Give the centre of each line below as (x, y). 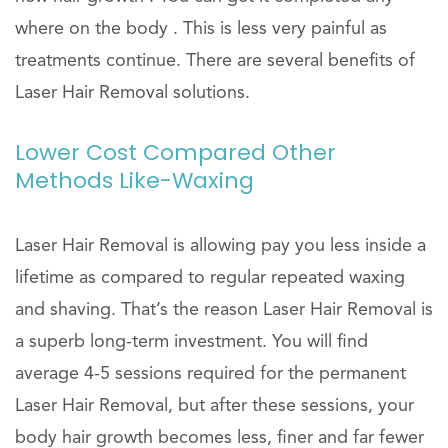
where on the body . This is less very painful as (201, 29)
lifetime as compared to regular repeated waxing (210, 278)
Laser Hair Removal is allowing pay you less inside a (220, 246)
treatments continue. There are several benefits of (215, 61)
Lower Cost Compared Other (175, 152)
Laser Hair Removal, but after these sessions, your (214, 406)
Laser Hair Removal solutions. (132, 93)
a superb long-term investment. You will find (191, 342)
